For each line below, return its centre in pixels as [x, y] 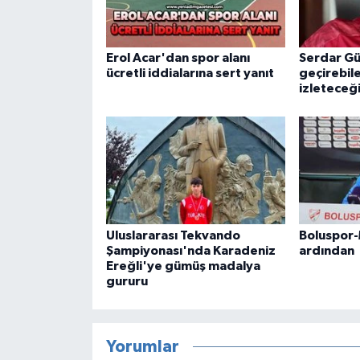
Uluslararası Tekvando [173, 235]
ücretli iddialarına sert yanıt [190, 73]
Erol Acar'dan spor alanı [178, 57]
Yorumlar [142, 347]
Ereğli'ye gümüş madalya [183, 266]
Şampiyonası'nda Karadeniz [190, 250]
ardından [326, 250]
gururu [127, 281]
